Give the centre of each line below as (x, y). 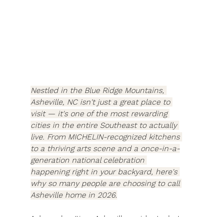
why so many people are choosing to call (106, 184)
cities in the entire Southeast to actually (105, 125)
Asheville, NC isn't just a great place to (101, 102)
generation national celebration (88, 160)
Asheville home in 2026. (74, 195)
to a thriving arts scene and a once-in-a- (105, 149)
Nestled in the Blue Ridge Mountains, (98, 91)
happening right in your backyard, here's (105, 172)
